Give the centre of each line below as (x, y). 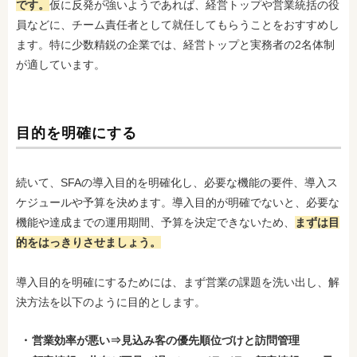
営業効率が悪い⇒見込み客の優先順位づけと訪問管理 (166, 340)
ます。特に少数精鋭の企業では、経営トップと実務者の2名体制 (175, 44)
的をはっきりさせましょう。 (88, 242)
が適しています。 (61, 64)
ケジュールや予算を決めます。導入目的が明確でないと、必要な (178, 202)
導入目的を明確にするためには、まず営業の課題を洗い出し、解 (178, 282)
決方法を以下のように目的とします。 (111, 302)
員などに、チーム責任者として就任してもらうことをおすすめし (178, 24)
